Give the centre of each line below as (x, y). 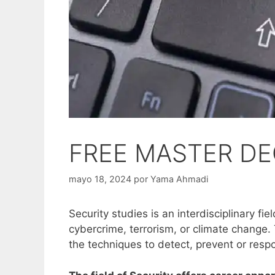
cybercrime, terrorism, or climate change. (171, 229)
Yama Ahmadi (179, 179)
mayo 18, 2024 (100, 179)
